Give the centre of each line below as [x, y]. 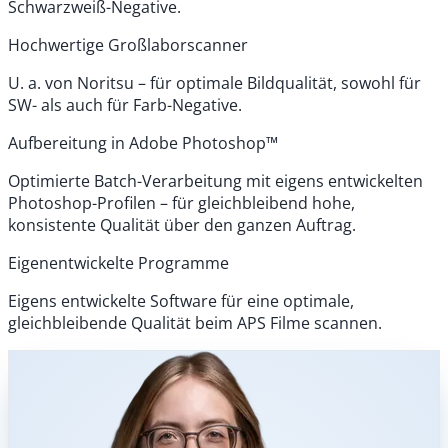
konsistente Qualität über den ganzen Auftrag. [182, 225]
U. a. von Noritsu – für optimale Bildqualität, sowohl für [214, 83]
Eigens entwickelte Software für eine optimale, [181, 301]
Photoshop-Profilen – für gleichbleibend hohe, [181, 203]
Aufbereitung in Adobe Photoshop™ [143, 143]
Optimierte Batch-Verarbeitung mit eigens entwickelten [215, 181]
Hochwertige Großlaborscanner [128, 45]
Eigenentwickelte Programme [118, 263]
